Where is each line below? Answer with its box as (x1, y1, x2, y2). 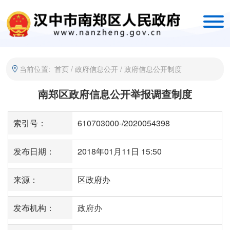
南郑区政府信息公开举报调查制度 (38, 86, 192, 101)
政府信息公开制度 (124, 63, 182, 74)
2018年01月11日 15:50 (77, 145, 162, 157)
